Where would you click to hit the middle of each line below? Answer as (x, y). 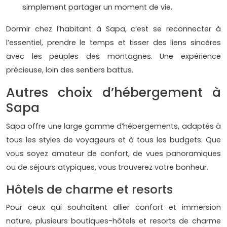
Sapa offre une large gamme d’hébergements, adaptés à (113, 126)
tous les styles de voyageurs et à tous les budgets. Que (113, 140)
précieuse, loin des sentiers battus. (70, 70)
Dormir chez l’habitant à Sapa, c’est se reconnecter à (113, 29)
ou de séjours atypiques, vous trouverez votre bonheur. (107, 167)
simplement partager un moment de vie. (97, 7)
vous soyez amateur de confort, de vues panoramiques (113, 154)
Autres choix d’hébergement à (113, 93)
